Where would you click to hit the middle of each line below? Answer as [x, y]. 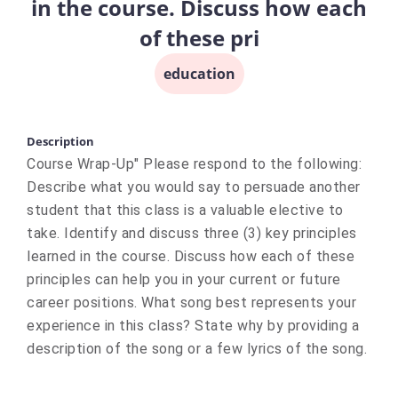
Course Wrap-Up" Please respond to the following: [194, 164]
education [199, 74]
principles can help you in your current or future [184, 279]
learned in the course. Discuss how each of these [191, 256]
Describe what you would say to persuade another [194, 187]
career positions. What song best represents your [191, 302]
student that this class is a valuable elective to [185, 210]
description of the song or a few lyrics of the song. [197, 349]
